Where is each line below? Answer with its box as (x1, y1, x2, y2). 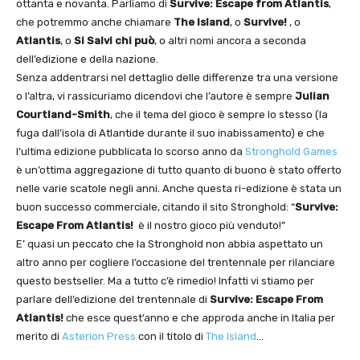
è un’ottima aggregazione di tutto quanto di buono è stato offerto (16, 164, 342, 177)
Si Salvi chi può (74, 35, 154, 47)
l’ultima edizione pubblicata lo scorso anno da (16, 145, 245, 158)
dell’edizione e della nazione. (16, 53, 158, 66)
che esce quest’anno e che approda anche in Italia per (66, 312, 335, 325)
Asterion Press (62, 330, 136, 343)
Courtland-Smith (16, 108, 110, 121)
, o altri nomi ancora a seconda (154, 35, 306, 47)
